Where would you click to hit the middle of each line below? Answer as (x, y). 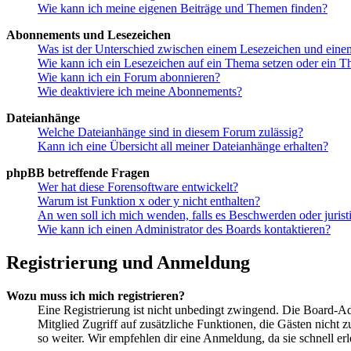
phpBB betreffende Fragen (78, 173)
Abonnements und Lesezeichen (89, 35)
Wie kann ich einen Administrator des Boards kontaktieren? (184, 230)
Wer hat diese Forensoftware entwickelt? (138, 187)
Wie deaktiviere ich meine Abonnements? (140, 92)
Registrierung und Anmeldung (128, 263)
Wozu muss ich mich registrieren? (96, 296)
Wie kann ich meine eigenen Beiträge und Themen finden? (183, 9)
